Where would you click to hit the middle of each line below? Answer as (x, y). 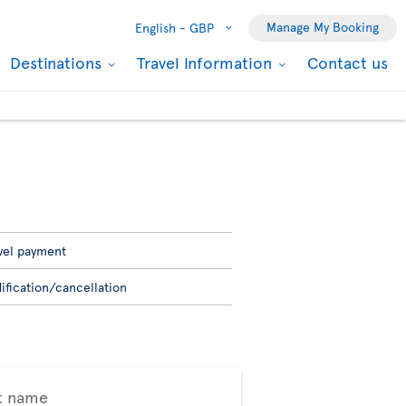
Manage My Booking (323, 26)
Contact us (348, 62)
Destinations (58, 62)
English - (160, 27)
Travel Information (207, 62)
